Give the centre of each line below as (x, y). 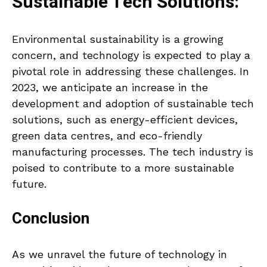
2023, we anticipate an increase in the (110, 88)
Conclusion (51, 219)
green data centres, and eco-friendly (107, 136)
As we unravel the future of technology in (119, 254)
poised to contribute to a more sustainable (123, 168)
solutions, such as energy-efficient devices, (125, 120)
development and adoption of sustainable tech (133, 104)
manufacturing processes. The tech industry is (133, 152)
